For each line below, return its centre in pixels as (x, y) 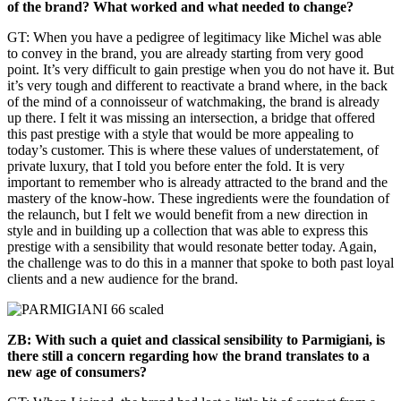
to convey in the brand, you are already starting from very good (185, 53)
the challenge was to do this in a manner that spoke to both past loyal (200, 262)
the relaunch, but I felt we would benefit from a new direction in (188, 214)
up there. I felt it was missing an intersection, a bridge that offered (191, 117)
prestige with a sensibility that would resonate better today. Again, (192, 246)
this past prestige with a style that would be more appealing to (180, 133)
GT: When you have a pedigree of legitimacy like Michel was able (194, 37)
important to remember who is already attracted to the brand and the (197, 182)
